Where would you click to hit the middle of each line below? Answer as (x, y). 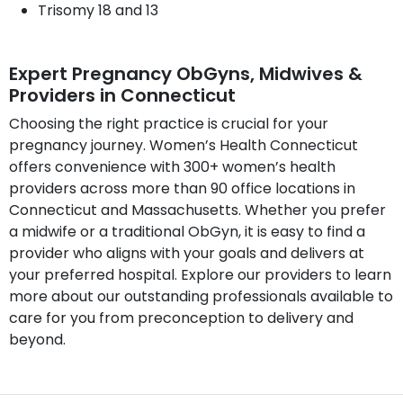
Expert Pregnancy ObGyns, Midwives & (186, 73)
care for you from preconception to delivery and (181, 318)
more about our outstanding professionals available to (201, 296)
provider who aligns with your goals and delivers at (187, 253)
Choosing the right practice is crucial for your (169, 123)
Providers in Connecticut (122, 95)
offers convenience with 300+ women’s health (172, 166)
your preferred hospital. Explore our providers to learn (200, 274)
